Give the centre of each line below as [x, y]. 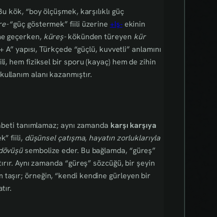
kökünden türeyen [100, 36]
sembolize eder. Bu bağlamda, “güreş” [89, 150]
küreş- [55, 36]
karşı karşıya [133, 125]
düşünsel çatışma [55, 138]
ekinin [134, 24]
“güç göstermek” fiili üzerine [59, 24]
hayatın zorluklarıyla [124, 138]
